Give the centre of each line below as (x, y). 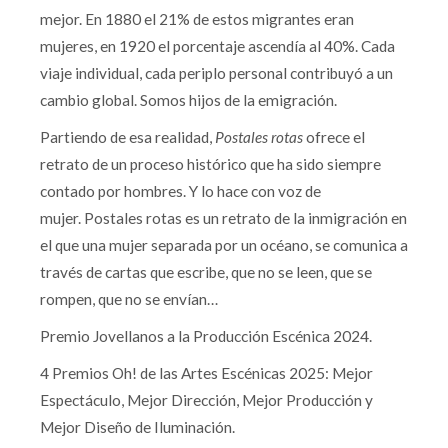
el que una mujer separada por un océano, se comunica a (224, 244)
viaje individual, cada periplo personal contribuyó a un (216, 72)
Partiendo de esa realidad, (127, 136)
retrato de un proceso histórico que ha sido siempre (210, 163)
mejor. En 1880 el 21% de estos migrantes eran (197, 18)
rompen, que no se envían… (129, 298)
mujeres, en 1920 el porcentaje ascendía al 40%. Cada (217, 45)
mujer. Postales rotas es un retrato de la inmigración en (223, 217)
